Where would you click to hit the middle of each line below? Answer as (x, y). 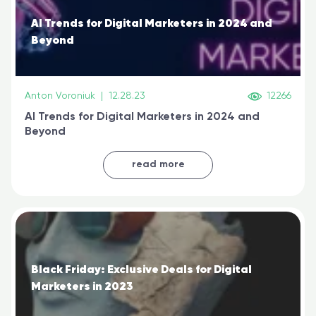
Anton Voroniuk (60, 96)
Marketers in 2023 (82, 287)
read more (158, 165)
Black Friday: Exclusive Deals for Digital (141, 270)
